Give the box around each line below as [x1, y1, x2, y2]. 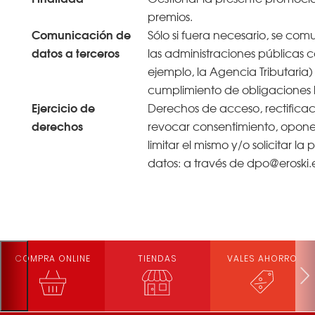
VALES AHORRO [227, 252, 298, 264]
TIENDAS [137, 252, 177, 264]
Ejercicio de [31, 98, 95, 116]
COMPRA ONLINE [14, 252, 91, 264]
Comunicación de [31, 25, 131, 43]
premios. [147, 7, 193, 25]
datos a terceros [31, 43, 120, 61]
